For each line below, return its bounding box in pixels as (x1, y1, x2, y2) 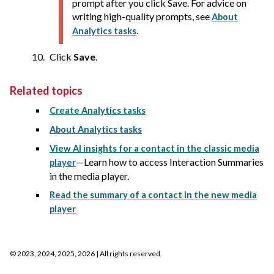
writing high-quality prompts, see (72, 10, 212, 23)
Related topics (10, 84, 83, 98)
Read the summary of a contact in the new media (50, 190, 257, 201)
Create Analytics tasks (50, 105, 146, 116)
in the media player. (50, 170, 129, 182)
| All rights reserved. (95, 249, 162, 259)
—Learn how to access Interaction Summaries (76, 156, 264, 168)
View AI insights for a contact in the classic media (50, 143, 259, 154)
